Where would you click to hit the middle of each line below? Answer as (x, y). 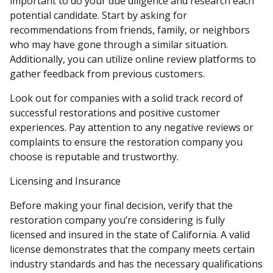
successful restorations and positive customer (115, 113)
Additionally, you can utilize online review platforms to (133, 59)
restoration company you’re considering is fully (117, 220)
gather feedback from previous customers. (107, 74)
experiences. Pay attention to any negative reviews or (132, 127)
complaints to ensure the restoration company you (126, 142)
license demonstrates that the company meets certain (132, 249)
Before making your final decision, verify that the (121, 205)
